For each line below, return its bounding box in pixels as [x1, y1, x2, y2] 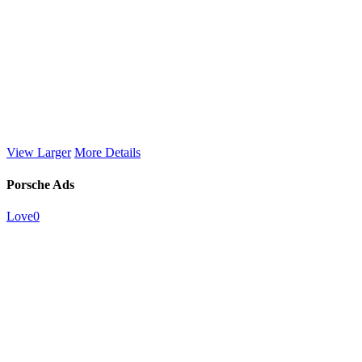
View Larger [6, 145, 71, 160]
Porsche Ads [6, 177, 74, 192]
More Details [74, 145, 141, 160]
